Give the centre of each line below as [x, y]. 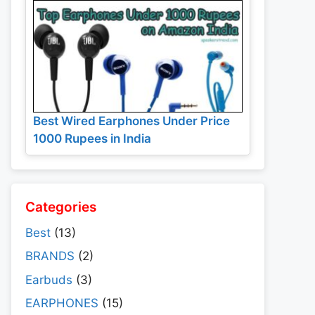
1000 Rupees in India [92, 138]
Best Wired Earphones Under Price [131, 121]
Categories [61, 207]
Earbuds [49, 279]
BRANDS [50, 256]
